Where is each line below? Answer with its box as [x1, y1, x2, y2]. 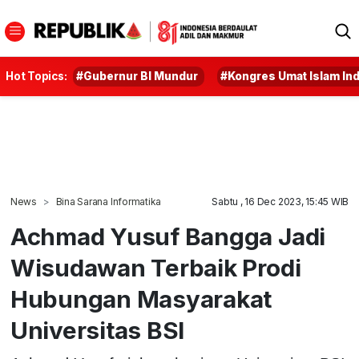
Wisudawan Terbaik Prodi [10, 253, 301, 282]
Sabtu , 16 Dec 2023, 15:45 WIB [212, 196, 349, 208]
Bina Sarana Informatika [55, 196, 162, 208]
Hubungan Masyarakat [10, 284, 272, 313]
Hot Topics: [6, 70, 67, 83]
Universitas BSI [10, 316, 185, 345]
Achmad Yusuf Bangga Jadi [10, 222, 326, 251]
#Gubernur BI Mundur [76, 70, 199, 83]
